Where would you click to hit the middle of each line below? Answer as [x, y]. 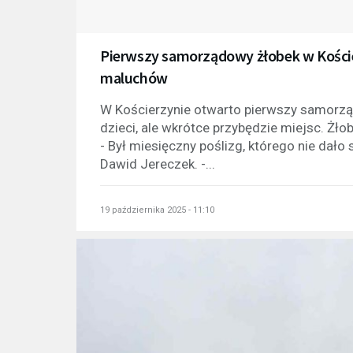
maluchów [134, 77]
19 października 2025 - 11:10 [157, 210]
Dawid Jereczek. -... [158, 163]
